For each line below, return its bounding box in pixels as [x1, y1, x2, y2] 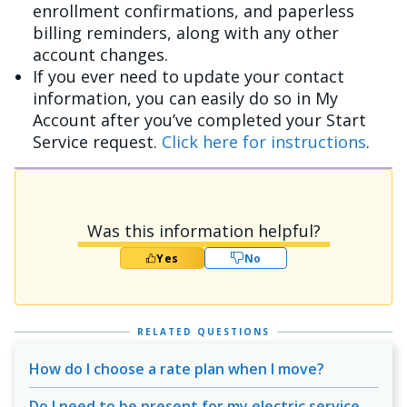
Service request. [33, 131, 162, 153]
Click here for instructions [162, 131, 366, 153]
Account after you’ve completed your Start [33, 109, 366, 131]
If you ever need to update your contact [33, 65, 344, 87]
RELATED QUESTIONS [137, 325, 270, 338]
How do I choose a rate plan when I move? [29, 359, 324, 379]
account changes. [33, 44, 168, 65]
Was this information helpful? [86, 220, 321, 242]
